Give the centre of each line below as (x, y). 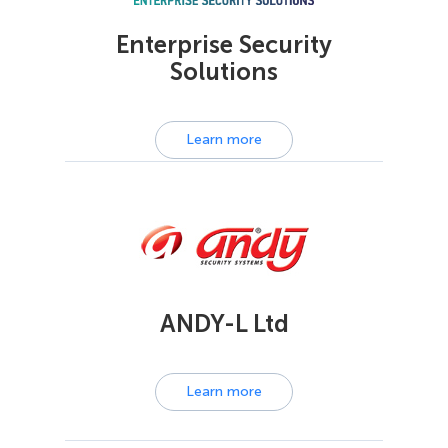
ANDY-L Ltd (224, 323)
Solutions (224, 71)
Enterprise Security (224, 44)
